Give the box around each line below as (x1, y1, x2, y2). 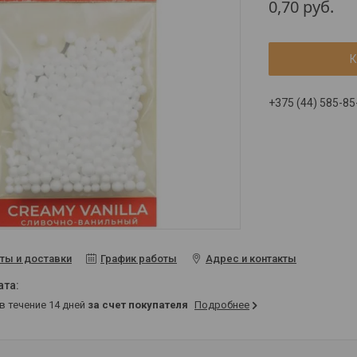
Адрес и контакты (206, 253, 296, 265)
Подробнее (194, 299, 249, 312)
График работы (100, 253, 177, 265)
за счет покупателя (88, 299, 188, 312)
